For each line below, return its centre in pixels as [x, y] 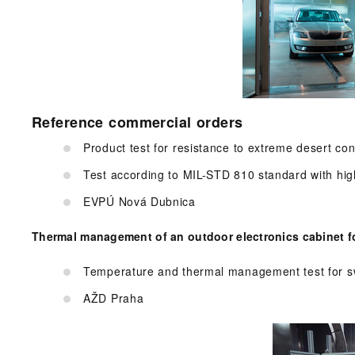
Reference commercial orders [137, 122]
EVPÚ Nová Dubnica [141, 202]
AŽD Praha [114, 298]
